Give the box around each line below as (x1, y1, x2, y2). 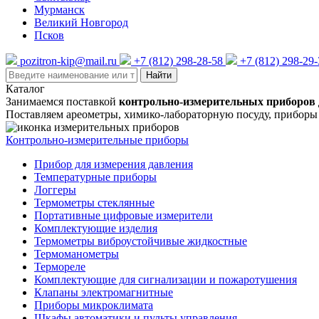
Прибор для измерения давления (34, 157, 193, 170)
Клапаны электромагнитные (34, 286, 173, 298)
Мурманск (34, 3, 85, 16)
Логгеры (34, 183, 76, 196)
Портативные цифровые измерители (34, 209, 213, 221)
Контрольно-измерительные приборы (6, 133, 189, 146)
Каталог (6, 82, 45, 95)
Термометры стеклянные (34, 196, 155, 209)
